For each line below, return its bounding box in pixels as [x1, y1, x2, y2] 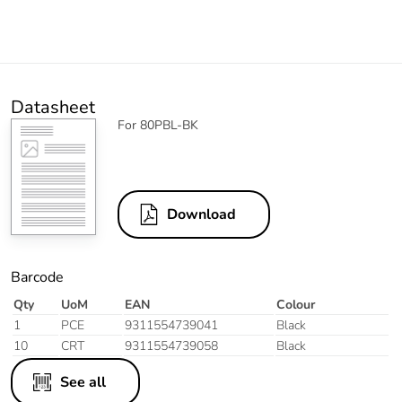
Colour [276, 296, 315, 314]
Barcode [11, 267, 64, 288]
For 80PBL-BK [118, 117, 198, 135]
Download [167, 205, 236, 225]
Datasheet [11, 95, 95, 120]
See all [60, 372, 106, 393]
